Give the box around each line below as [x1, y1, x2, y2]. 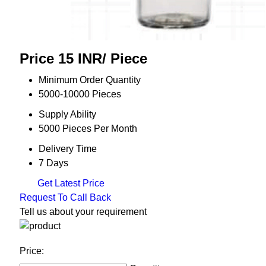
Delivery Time [38, 144, 97, 154]
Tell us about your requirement [19, 207, 147, 217]
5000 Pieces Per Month [38, 123, 137, 134]
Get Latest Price [34, 178, 104, 189]
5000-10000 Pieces [38, 89, 121, 100]
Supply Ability [38, 109, 96, 120]
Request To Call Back [19, 192, 111, 203]
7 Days [38, 158, 68, 169]
